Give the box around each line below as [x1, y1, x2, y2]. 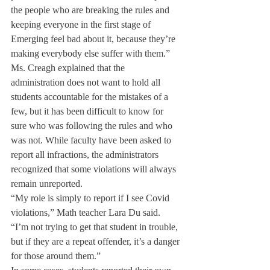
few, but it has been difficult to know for [11, 106, 166, 116]
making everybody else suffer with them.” [11, 48, 170, 58]
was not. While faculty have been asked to [11, 135, 174, 145]
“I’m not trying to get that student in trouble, [11, 222, 180, 232]
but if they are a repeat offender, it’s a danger [11, 236, 182, 246]
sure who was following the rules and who [11, 121, 175, 131]
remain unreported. [11, 178, 83, 189]
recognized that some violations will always [11, 164, 178, 174]
